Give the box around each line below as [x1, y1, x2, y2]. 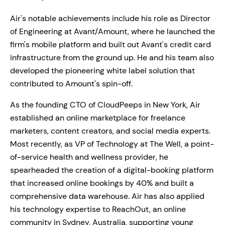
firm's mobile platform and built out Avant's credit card [10, 39, 211, 50]
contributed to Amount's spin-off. [10, 78, 133, 89]
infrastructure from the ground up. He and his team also [10, 52, 214, 63]
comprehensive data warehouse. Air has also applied [10, 190, 204, 201]
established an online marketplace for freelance [10, 112, 185, 123]
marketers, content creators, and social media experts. [10, 125, 210, 136]
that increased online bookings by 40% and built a [10, 177, 194, 188]
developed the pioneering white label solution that [10, 65, 195, 76]
